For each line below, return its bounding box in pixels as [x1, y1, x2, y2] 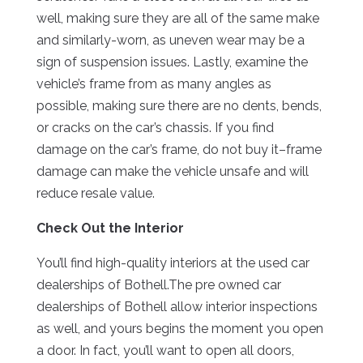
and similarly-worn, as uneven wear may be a [36, 32, 305, 49]
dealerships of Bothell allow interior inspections [36, 299, 318, 315]
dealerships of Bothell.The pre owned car [36, 277, 281, 293]
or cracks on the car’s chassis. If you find [36, 120, 274, 136]
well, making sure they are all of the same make [36, 11, 319, 27]
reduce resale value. [36, 186, 155, 202]
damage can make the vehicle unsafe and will [36, 164, 309, 180]
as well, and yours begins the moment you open [36, 321, 323, 337]
